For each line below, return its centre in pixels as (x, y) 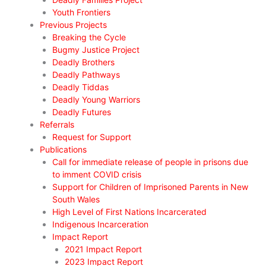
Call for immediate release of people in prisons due (150, 162)
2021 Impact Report (103, 249)
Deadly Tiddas (80, 87)
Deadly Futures (82, 112)
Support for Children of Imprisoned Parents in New (150, 187)
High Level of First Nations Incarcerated (129, 212)
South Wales (76, 199)
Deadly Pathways (86, 75)
